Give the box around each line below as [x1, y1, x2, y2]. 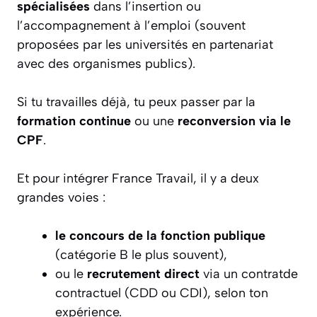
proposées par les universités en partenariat [17, 37, 273, 53]
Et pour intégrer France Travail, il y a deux [17, 171, 259, 187]
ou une [131, 113, 178, 129]
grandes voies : [17, 190, 105, 206]
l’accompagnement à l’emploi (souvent [17, 18, 246, 34]
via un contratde [200, 266, 298, 282]
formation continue [17, 113, 131, 129]
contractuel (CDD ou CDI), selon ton [55, 285, 268, 301]
